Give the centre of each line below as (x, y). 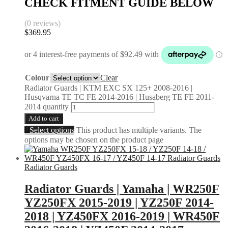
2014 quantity (47, 107)
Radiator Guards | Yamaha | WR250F (122, 189)
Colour (37, 78)
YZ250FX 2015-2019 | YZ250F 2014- (119, 203)
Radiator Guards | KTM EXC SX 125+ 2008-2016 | (108, 88)
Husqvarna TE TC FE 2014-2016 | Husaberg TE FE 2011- (119, 97)
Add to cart (44, 119)
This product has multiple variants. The (139, 130)
